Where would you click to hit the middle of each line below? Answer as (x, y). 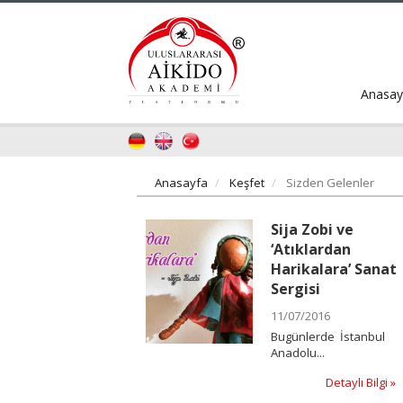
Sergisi (295, 288)
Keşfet (247, 182)
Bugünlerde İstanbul (327, 336)
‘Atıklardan (310, 249)
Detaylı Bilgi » (361, 382)
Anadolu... (297, 352)
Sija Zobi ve (312, 229)
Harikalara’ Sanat (333, 269)
